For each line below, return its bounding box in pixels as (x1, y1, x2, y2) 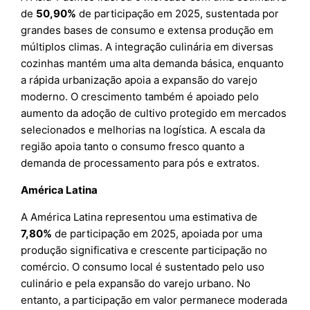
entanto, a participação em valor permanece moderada (21, 293, 288, 307)
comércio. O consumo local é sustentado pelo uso (21, 260, 265, 274)
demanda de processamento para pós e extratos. (21, 156, 260, 170)
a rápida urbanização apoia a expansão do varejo (21, 73, 258, 87)
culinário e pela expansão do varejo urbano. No (21, 277, 251, 291)
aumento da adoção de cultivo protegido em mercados (21, 107, 287, 120)
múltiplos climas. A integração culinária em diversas (21, 40, 274, 54)
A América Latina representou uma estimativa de (21, 210, 258, 224)
